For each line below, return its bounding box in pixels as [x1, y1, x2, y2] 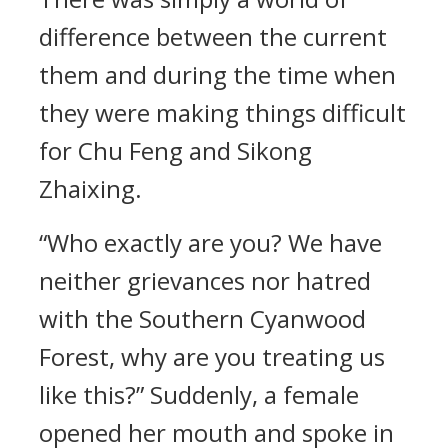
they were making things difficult [39, 96, 406, 129]
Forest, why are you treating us [39, 340, 385, 373]
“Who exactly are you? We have [39, 226, 382, 259]
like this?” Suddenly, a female [39, 378, 359, 411]
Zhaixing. [39, 172, 142, 205]
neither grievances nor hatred [39, 264, 371, 297]
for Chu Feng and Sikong [39, 134, 312, 167]
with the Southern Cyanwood [39, 302, 366, 335]
